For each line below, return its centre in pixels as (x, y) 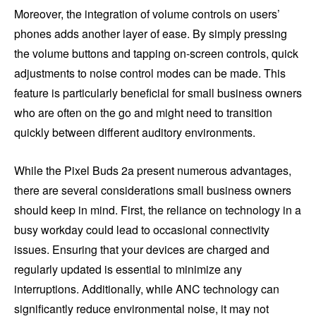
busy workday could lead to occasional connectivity (142, 230)
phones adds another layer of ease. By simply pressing (151, 34)
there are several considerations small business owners (153, 190)
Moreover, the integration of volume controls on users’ (147, 14)
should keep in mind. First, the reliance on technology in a (158, 210)
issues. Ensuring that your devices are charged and (142, 250)
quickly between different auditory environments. (135, 133)
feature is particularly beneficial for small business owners (158, 93)
